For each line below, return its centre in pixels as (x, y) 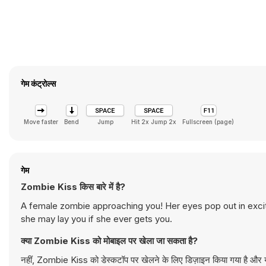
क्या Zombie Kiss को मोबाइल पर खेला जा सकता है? (109, 241)
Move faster (41, 122)
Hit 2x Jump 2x (154, 122)
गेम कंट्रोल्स (38, 83)
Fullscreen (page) (208, 122)
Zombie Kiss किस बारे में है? (73, 187)
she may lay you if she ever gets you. (96, 219)
